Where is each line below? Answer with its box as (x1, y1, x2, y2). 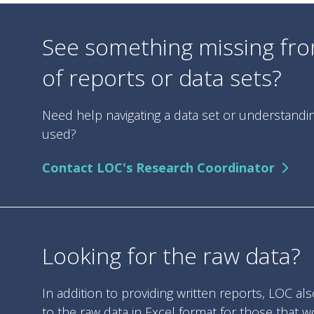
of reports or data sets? (42, 62, 282, 93)
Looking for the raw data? (42, 240, 301, 271)
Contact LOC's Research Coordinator (42, 159, 275, 177)
